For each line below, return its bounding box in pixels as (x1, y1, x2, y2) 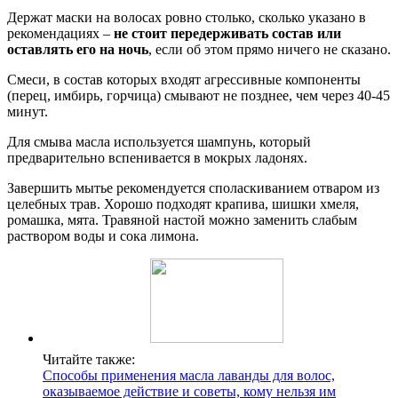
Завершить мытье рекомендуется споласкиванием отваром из (7, 180, 379, 196)
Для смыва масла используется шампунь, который (7, 134, 311, 150)
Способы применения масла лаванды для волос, (43, 368, 335, 384)
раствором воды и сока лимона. (7, 228, 199, 244)
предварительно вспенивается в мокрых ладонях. (7, 150, 307, 166)
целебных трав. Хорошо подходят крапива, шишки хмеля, (7, 196, 359, 212)
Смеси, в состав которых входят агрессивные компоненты (7, 72, 361, 88)
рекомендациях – (7, 26, 114, 42)
